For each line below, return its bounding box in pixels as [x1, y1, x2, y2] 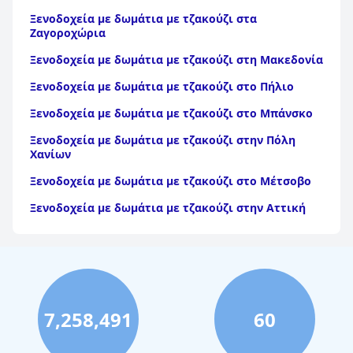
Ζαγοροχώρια [30, 25, 106, 40]
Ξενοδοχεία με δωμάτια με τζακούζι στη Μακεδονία [30, 52, 323, 67]
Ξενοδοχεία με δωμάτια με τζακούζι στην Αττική [30, 200, 306, 215]
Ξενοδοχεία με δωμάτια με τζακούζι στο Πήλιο [30, 79, 294, 94]
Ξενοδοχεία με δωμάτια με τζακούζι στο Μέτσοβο [30, 173, 311, 188]
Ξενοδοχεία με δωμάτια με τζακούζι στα [30, 11, 257, 26]
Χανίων [30, 147, 71, 162]
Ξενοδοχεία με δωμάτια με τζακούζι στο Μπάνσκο [30, 106, 313, 121]
